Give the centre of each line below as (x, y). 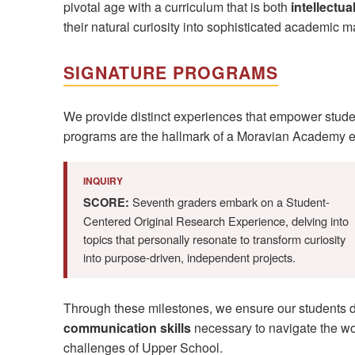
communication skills (127, 328)
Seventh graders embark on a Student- (229, 202)
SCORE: (106, 203)
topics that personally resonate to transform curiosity (214, 239)
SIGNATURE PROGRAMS (170, 73)
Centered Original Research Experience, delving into (216, 221)
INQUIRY (103, 181)
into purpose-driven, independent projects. (189, 258)
